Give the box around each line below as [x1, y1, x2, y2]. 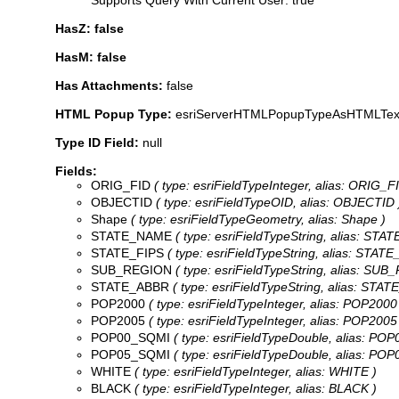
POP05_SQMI [91, 346, 170, 362]
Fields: [55, 163, 97, 178]
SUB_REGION [91, 262, 172, 277]
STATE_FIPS [91, 245, 164, 260]
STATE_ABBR [91, 279, 169, 294]
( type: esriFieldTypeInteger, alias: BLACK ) [131, 380, 377, 395]
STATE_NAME [91, 228, 172, 243]
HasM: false [55, 49, 126, 64]
